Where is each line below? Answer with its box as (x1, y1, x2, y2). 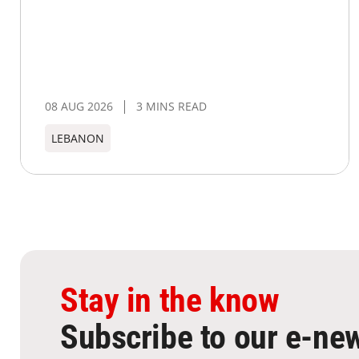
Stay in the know (60, 280, 280, 321)
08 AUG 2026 (45, 99, 113, 115)
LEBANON (51, 131, 104, 147)
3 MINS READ (136, 99, 207, 115)
